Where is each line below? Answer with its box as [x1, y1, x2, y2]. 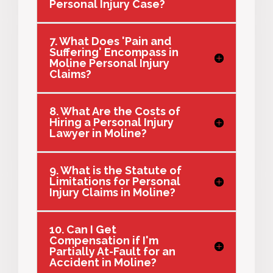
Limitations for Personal [49, 174, 180, 188]
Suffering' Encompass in [49, 45, 179, 58]
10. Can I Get [49, 222, 116, 236]
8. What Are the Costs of [49, 104, 180, 118]
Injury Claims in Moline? [49, 185, 175, 199]
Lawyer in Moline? [49, 126, 147, 140]
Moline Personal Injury [49, 56, 169, 69]
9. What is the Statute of [49, 163, 182, 177]
